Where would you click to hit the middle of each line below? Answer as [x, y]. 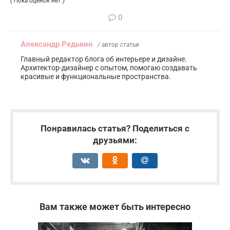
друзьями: [115, 140]
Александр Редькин [56, 44]
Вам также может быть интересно [115, 207]
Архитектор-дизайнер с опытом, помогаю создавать [109, 68]
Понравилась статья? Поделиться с [115, 129]
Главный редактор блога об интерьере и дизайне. [104, 59]
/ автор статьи [118, 45]
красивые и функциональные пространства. [96, 77]
